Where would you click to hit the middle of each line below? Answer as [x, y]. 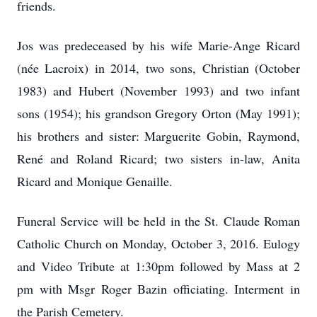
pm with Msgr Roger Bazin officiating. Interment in [158, 289]
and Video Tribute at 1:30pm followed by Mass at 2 [158, 266]
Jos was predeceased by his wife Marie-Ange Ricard [158, 45]
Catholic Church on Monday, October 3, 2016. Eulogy [158, 243]
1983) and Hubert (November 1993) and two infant [158, 91]
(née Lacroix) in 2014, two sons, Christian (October [158, 68]
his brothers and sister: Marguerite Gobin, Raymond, [158, 136]
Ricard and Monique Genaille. [95, 181]
